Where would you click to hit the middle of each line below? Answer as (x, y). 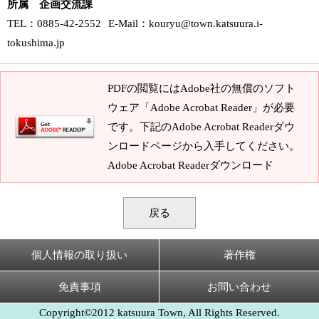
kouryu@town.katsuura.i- (206, 23)
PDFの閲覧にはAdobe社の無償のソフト (202, 88)
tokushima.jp (36, 43)
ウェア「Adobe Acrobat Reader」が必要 (201, 108)
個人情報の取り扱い (79, 255)
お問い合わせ (239, 287)
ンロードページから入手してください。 (204, 146)
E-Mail (123, 23)
